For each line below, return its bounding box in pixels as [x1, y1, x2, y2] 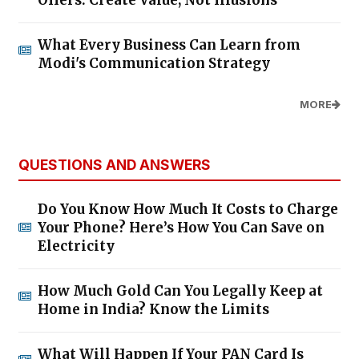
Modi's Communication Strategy [38, 54, 270, 73]
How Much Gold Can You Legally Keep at [38, 282, 323, 301]
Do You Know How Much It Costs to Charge [38, 200, 338, 219]
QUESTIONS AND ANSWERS [18, 156, 211, 174]
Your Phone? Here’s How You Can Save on [38, 219, 325, 237]
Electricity [38, 237, 115, 256]
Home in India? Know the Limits [38, 301, 269, 319]
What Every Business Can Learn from [38, 36, 301, 54]
